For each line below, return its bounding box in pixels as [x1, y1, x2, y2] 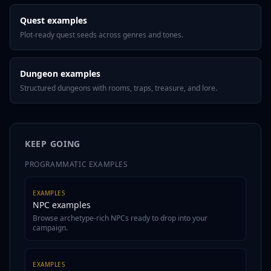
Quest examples [20, 15, 87, 26]
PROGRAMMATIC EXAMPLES [25, 159, 128, 169]
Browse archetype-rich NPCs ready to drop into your [33, 213, 207, 223]
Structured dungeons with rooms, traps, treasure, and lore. [20, 83, 217, 93]
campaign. [33, 223, 68, 233]
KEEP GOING [25, 138, 80, 149]
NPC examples [33, 199, 91, 211]
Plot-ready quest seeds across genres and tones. [20, 30, 183, 40]
